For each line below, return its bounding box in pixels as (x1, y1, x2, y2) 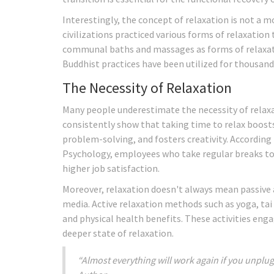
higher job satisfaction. (62, 161, 160, 174)
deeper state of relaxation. (62, 226, 174, 239)
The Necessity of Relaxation (62, 78, 232, 97)
